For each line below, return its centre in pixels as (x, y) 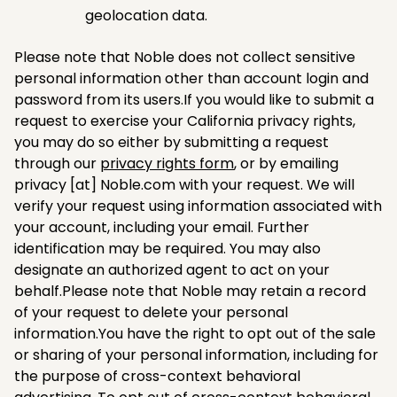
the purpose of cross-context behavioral (157, 376)
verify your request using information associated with (198, 206)
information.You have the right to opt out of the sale (195, 333)
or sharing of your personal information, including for (196, 354)
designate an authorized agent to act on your (172, 269)
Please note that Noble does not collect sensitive (185, 57)
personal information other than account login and (191, 78)
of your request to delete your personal (151, 312)
